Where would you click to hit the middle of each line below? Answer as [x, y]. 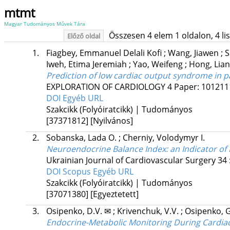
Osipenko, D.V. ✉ [79, 211]
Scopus [78, 172]
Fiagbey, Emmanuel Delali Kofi [105, 53]
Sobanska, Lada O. [82, 138]
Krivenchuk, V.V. [149, 211]
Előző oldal [83, 36]
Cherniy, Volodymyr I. [164, 138]
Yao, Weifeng [159, 64]
